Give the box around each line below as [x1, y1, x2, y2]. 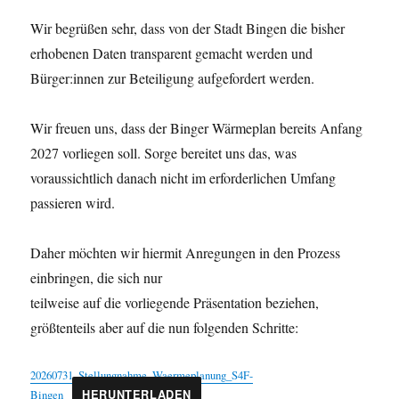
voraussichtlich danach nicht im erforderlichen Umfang [30, 168, 337, 187]
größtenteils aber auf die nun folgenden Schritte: [30, 318, 299, 337]
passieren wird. [30, 193, 116, 212]
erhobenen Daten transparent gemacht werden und [30, 44, 313, 62]
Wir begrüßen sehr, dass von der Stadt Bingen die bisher [30, 19, 346, 37]
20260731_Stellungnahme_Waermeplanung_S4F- [30, 367, 254, 383]
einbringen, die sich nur [30, 268, 163, 287]
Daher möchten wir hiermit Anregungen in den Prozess [30, 243, 341, 262]
